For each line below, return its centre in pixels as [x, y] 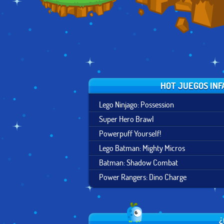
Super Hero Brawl [126, 119]
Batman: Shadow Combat [138, 162]
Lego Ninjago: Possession [136, 104]
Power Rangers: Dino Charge [143, 177]
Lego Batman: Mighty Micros [142, 148]
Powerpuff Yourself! [130, 133]
